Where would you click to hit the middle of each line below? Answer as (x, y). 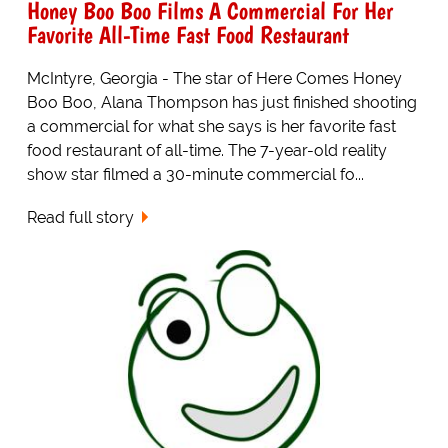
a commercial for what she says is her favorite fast (211, 126)
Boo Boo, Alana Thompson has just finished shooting (221, 102)
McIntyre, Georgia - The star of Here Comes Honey (214, 78)
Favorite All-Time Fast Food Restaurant (187, 34)
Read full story (80, 217)
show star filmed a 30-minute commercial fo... (195, 174)
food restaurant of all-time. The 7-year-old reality (206, 150)
